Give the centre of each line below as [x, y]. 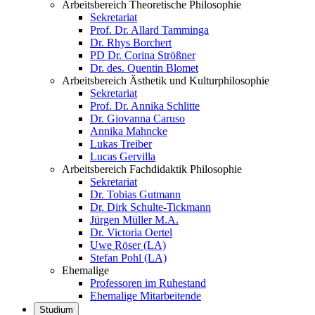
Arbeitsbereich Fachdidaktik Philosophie [152, 169]
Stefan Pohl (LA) [128, 258]
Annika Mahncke [129, 131]
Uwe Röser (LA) [128, 245]
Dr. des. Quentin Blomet [144, 68]
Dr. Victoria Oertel [131, 232]
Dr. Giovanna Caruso [137, 118]
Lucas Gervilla [123, 156]
